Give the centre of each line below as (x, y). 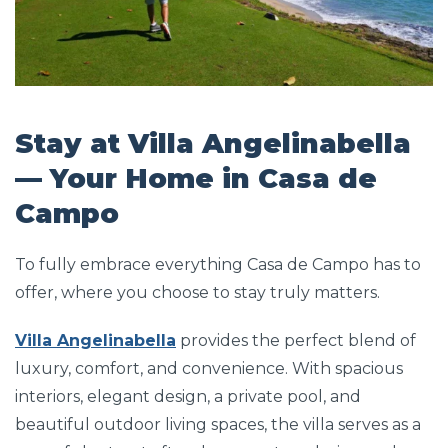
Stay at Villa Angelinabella (213, 144)
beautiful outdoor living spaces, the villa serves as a (218, 425)
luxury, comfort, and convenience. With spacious (209, 369)
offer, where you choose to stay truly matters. (197, 293)
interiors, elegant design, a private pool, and (188, 397)
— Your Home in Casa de (196, 179)
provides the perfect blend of (296, 341)
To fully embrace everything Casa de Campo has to (218, 265)
